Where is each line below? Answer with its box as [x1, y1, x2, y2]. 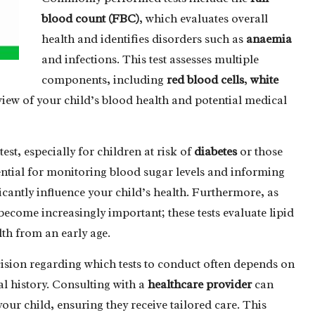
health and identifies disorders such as [41, 31, 246, 46]
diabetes [194, 143, 237, 159]
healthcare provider [148, 276, 252, 292]
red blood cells [167, 72, 244, 87]
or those [237, 143, 283, 159]
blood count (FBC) [41, 11, 139, 26]
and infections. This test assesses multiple [41, 51, 259, 67]
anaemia [246, 31, 292, 46]
